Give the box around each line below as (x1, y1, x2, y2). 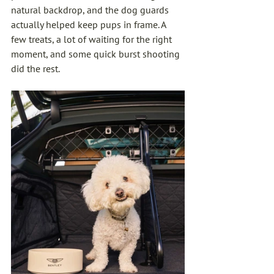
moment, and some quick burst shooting (11, 48, 182, 61)
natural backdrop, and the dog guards (11, 4, 171, 17)
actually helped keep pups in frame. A (11, 18, 168, 31)
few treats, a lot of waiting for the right (11, 33, 174, 46)
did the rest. (11, 62, 60, 75)
